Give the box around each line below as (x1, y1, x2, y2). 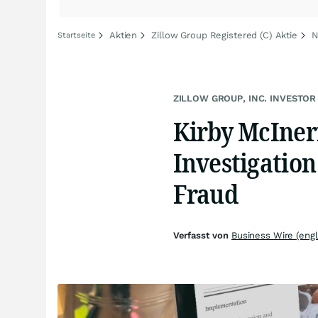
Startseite (57, 31, 95, 40)
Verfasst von (172, 230, 231, 241)
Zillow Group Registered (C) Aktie (151, 30, 297, 40)
